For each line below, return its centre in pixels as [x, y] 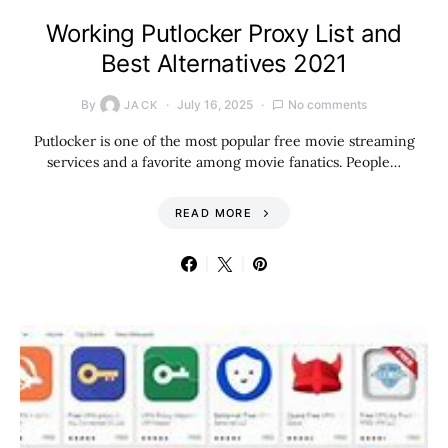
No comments [328, 104]
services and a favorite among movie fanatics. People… [224, 162]
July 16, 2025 [215, 104]
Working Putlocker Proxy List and [224, 33]
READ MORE [213, 213]
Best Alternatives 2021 [224, 63]
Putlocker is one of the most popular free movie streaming [224, 141]
